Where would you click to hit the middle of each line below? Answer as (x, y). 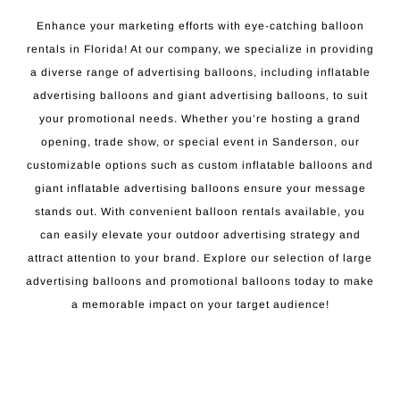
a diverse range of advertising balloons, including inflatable (200, 73)
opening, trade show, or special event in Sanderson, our (200, 142)
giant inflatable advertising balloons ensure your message (200, 189)
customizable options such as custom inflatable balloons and (200, 166)
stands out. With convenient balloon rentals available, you (200, 212)
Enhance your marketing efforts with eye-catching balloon (200, 26)
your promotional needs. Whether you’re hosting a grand (200, 119)
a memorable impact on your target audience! (200, 305)
